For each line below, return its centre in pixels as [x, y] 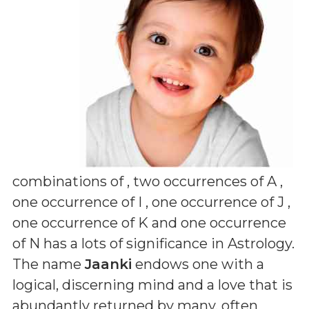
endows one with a [198, 264]
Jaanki [108, 264]
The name [49, 264]
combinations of [70, 181]
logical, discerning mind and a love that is [152, 285]
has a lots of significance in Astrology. [167, 243]
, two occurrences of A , [205, 181]
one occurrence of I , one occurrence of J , [151, 202]
